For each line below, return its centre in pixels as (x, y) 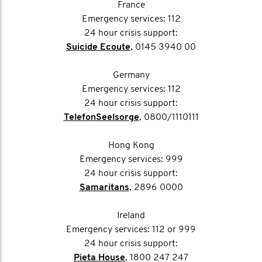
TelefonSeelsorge (101, 118)
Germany (131, 75)
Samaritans (104, 188)
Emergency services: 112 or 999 (131, 230)
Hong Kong (131, 146)
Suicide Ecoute (98, 47)
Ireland (131, 216)
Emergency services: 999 (131, 160)
